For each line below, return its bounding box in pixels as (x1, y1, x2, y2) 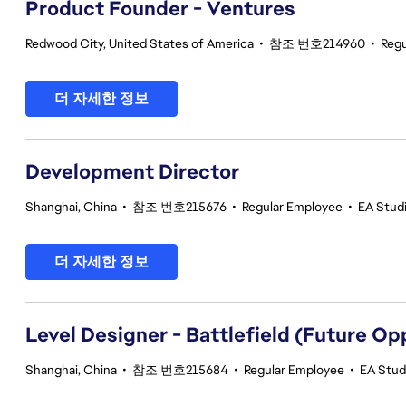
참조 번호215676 (132, 198, 227, 215)
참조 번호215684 (132, 362, 228, 378)
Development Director (25, 159, 239, 185)
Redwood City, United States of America (25, 35, 254, 52)
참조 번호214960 (269, 35, 365, 52)
